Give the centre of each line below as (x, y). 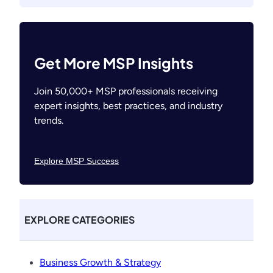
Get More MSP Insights (114, 63)
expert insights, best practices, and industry (128, 106)
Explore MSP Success (76, 161)
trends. (49, 121)
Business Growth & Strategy (100, 263)
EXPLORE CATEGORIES (80, 220)
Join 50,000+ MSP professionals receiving (126, 91)
